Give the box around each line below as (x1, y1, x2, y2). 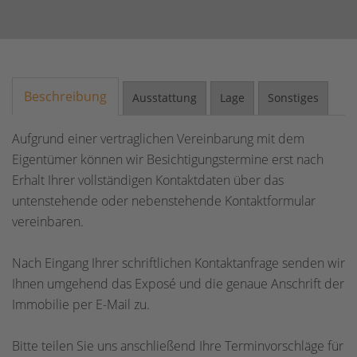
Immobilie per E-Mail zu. (12, 296, 150, 313)
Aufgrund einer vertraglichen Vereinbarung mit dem (12, 130, 304, 147)
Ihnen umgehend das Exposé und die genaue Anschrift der (12, 275, 344, 292)
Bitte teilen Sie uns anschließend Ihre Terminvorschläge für (12, 337, 343, 355)
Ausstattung (132, 90, 197, 105)
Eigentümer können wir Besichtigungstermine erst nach (12, 151, 324, 168)
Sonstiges (268, 90, 319, 105)
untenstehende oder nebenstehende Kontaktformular (12, 192, 316, 210)
